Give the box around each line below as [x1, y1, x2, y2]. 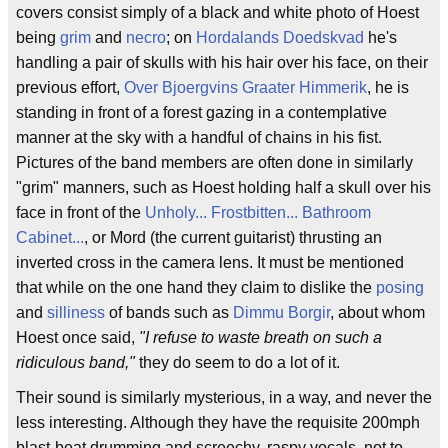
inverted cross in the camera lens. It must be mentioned [16, 254, 404, 271]
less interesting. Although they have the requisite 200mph [16, 414, 420, 431]
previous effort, [16, 79, 124, 96]
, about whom [330, 304, 425, 321]
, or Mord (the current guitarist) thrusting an [84, 229, 382, 246]
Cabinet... [16, 229, 84, 246]
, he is [367, 79, 409, 96]
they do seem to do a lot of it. [135, 354, 340, 371]
